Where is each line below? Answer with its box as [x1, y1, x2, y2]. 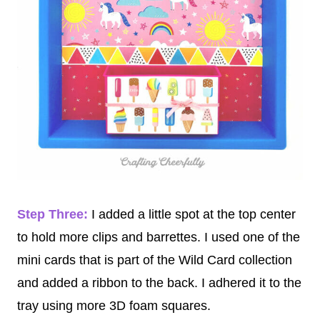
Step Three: [17, 206, 88, 221]
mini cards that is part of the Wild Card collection [17, 252, 292, 267]
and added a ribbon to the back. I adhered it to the [17, 275, 301, 290]
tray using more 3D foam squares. [17, 298, 211, 313]
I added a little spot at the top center [88, 206, 296, 221]
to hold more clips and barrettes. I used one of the [17, 229, 300, 244]
